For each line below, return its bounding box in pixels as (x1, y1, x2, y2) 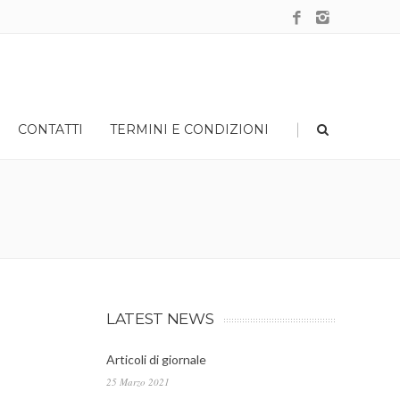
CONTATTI (18, 121, 83, 137)
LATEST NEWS (106, 310, 214, 328)
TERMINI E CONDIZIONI (110, 121, 269, 137)
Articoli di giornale (106, 352, 206, 367)
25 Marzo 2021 (106, 375, 170, 388)
